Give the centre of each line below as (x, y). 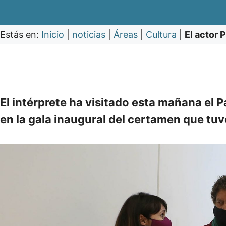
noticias (89, 35)
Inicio (53, 35)
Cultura (161, 35)
